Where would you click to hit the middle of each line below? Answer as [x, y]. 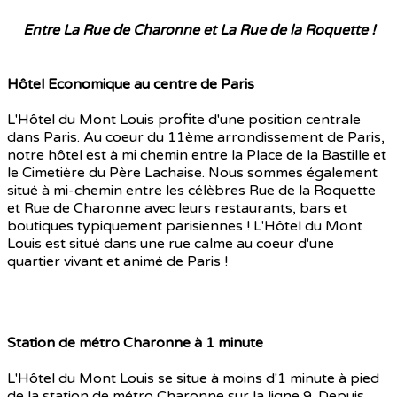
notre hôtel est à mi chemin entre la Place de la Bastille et [197, 156]
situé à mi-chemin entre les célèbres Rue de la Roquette [191, 191]
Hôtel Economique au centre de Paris [131, 85]
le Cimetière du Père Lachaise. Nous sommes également [192, 173]
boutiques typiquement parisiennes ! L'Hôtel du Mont [185, 226]
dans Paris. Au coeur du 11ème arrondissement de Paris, [196, 138]
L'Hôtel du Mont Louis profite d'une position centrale [184, 120]
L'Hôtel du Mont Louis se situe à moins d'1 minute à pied [193, 379]
